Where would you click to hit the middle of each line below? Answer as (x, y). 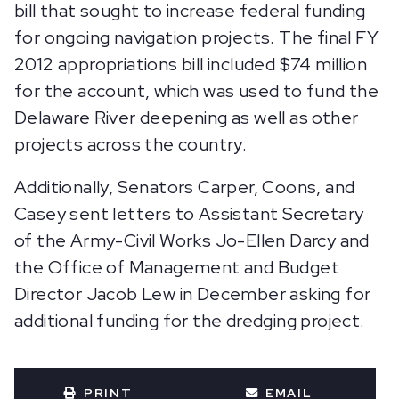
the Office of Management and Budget (177, 267)
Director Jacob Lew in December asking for (193, 294)
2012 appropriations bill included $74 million (191, 64)
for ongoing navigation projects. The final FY (196, 37)
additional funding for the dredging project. (190, 321)
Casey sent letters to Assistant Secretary (189, 214)
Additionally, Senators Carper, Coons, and (185, 187)
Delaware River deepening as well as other (187, 118)
